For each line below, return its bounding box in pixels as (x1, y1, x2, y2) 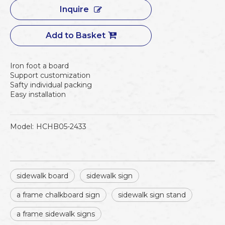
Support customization (10, 71, 90, 80)
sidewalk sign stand (118, 190, 186, 199)
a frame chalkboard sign (17, 190, 100, 199)
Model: (10, 122, 34, 131)
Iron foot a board (10, 61, 69, 70)
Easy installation (10, 90, 66, 99)
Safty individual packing (10, 80, 92, 89)
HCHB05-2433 (36, 122, 86, 131)
